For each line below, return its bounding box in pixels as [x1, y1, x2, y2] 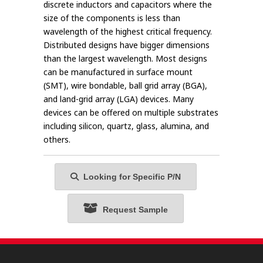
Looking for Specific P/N [79, 172, 181, 182]
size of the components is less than [43, 12, 180, 24]
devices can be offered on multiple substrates [43, 107, 218, 119]
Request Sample [98, 205, 168, 215]
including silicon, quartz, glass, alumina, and [43, 120, 209, 132]
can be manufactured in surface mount [43, 66, 193, 78]
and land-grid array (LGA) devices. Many [43, 93, 194, 105]
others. [43, 134, 70, 146]
